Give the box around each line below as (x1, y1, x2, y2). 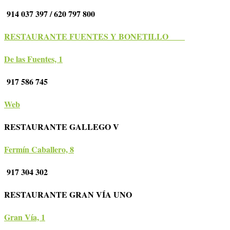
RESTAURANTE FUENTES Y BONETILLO (4, 30, 180, 43)
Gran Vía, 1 (4, 211, 45, 223)
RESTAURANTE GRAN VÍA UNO (4, 188, 143, 201)
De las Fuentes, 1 (4, 53, 63, 65)
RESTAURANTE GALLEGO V (4, 121, 130, 133)
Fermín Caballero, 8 (4, 143, 74, 156)
